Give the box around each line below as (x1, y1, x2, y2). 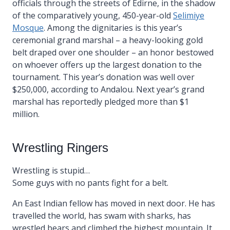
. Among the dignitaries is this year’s (44, 22, 182, 33)
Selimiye (173, 9, 204, 21)
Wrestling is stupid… (12, 164, 90, 176)
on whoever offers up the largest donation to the (12, 59, 202, 70)
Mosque (12, 22, 44, 33)
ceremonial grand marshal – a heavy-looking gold (12, 34, 203, 46)
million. (12, 108, 40, 120)
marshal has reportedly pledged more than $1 (12, 95, 189, 107)
